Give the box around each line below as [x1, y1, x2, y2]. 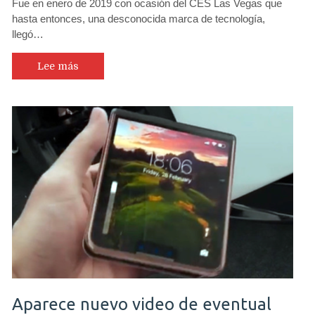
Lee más [37, 60, 79, 72]
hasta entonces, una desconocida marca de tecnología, [12, 13, 265, 25]
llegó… [12, 28, 44, 40]
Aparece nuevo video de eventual [12, 294, 271, 314]
